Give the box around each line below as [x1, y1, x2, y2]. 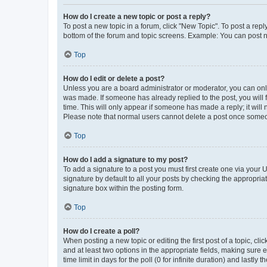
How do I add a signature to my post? [63, 156, 188, 164]
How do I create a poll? [63, 227, 139, 235]
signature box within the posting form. [63, 184, 184, 193]
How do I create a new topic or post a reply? [63, 13, 210, 21]
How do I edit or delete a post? [63, 74, 164, 83]
